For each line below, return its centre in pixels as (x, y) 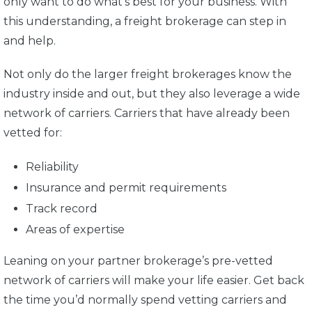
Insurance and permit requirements (127, 188)
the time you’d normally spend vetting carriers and (145, 300)
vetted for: (34, 133)
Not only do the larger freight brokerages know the (148, 75)
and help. (31, 41)
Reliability (54, 167)
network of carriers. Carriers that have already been (147, 114)
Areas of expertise (75, 230)
